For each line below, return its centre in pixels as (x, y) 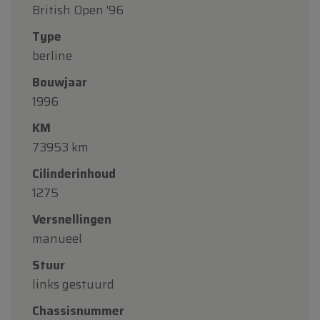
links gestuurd (73, 284)
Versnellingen (72, 219)
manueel (57, 238)
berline (52, 55)
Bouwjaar (60, 82)
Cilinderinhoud (74, 173)
